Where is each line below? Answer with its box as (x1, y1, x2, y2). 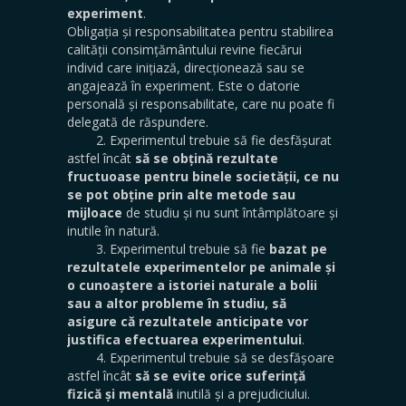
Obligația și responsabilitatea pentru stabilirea (67, 22, 333, 40)
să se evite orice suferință (135, 366, 305, 384)
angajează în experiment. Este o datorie (67, 76, 300, 94)
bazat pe (269, 239, 327, 257)
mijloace (67, 203, 122, 221)
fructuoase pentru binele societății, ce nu (67, 167, 339, 185)
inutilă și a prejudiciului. (173, 384, 310, 402)
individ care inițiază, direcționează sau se (67, 58, 304, 76)
